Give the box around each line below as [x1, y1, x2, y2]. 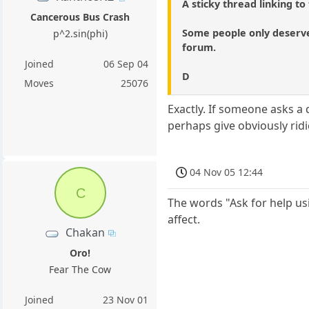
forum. [182, 40, 217, 54]
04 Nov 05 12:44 [190, 165, 263, 179]
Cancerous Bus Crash [30, 10, 130, 24]
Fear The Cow [49, 263, 112, 276]
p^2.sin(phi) [52, 27, 108, 41]
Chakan [66, 224, 106, 240]
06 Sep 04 [103, 57, 149, 71]
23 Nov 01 [103, 293, 149, 306]
